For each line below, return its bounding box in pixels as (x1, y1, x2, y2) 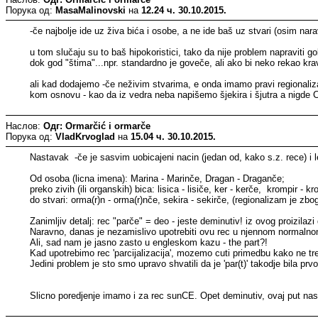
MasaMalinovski (55, 4, 126, 16)
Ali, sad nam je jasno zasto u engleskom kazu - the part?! (30, 236, 268, 248)
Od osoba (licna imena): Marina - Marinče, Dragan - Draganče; (30, 172, 285, 184)
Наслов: (6, 120, 43, 131)
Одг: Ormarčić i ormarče (43, 120, 150, 131)
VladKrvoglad (55, 131, 115, 142)
